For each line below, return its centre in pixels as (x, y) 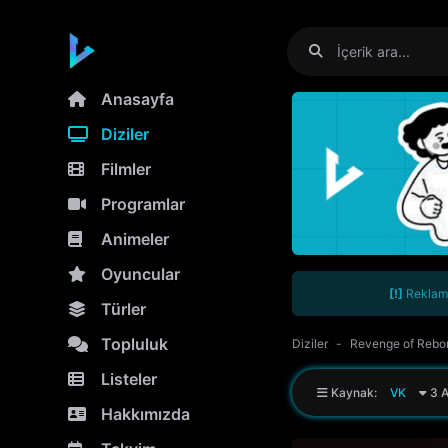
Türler (123, 309)
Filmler (126, 169)
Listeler (129, 379)
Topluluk (134, 344)
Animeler (135, 239)
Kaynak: (354, 393)
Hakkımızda (145, 414)
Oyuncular (140, 274)
